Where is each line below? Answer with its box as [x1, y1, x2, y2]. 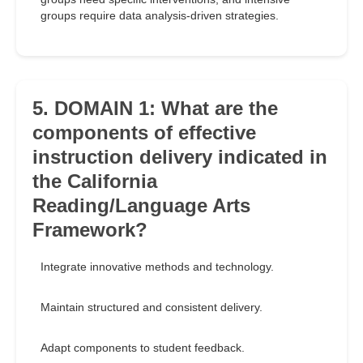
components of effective [32, 122, 256, 144]
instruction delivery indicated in [32, 146, 327, 169]
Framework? [32, 219, 147, 241]
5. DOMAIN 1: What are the [32, 97, 278, 120]
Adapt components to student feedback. [41, 341, 245, 355]
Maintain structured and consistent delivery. [41, 301, 263, 314]
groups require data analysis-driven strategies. [41, 9, 279, 23]
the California [32, 170, 157, 193]
